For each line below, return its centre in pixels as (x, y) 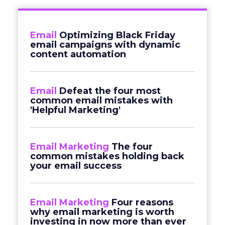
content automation (78, 54)
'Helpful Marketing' (75, 110)
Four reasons (142, 202)
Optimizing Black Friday (117, 35)
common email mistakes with (101, 100)
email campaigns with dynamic (105, 45)
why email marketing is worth (102, 212)
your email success (76, 166)
